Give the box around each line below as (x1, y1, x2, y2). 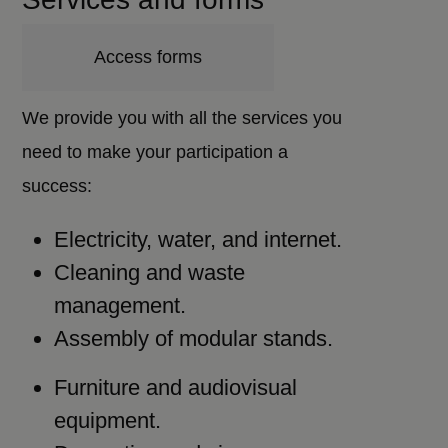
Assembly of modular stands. (54, 326, 334, 351)
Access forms (94, 47, 203, 67)
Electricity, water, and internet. (54, 227, 343, 252)
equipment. (54, 408, 162, 433)
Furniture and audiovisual (54, 375, 298, 400)
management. (54, 293, 187, 318)
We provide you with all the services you (22, 108, 343, 128)
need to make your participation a (22, 142, 289, 162)
